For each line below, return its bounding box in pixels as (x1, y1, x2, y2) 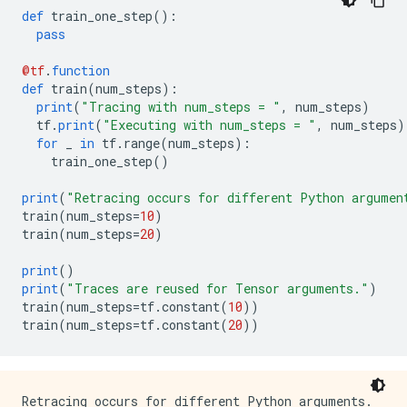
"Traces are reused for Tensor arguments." (66, 280, 369, 297)
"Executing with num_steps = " (103, 116, 316, 134)
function (52, 62, 110, 79)
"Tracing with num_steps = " (81, 98, 281, 115)
